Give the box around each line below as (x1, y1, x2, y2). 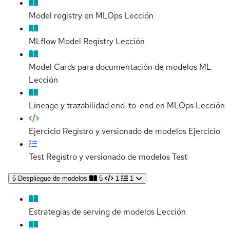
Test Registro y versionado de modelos (29, 151, 170, 163)
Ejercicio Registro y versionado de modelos (29, 126, 186, 137)
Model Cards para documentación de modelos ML (29, 62, 212, 73)
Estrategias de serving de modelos (29, 206, 155, 218)
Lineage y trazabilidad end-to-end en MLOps (29, 100, 194, 111)
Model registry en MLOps (29, 10, 122, 22)
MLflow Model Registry (29, 36, 113, 47)
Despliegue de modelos (18, 175, 87, 183)
